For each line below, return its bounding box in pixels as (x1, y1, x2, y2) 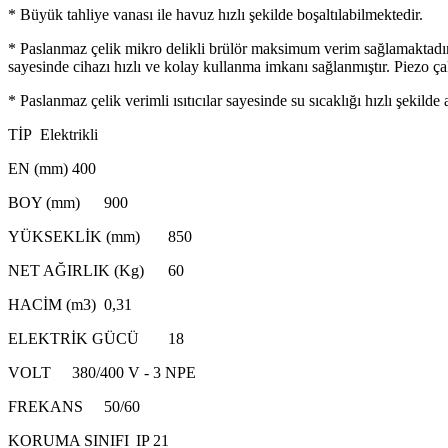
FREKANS (8, 397, 83, 415)
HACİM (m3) (8, 295, 96, 313)
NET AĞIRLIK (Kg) (8, 261, 144, 279)
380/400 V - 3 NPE (72, 363, 196, 381)
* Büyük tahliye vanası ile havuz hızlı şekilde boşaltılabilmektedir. (8, 5, 423, 23)
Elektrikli (40, 125, 98, 143)
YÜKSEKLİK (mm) (8, 227, 140, 245)
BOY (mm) (8, 193, 80, 211)
